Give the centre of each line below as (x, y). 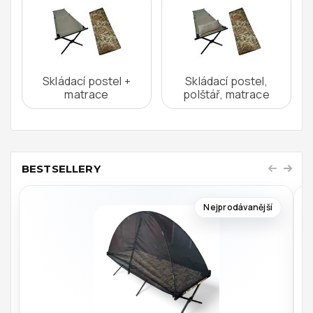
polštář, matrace (226, 94)
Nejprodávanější (238, 207)
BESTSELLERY (61, 168)
